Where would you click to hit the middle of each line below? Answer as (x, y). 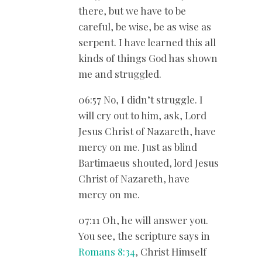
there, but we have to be (132, 10)
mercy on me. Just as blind (138, 146)
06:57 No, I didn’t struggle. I (141, 99)
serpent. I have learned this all (147, 42)
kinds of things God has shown (148, 58)
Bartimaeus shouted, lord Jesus (149, 162)
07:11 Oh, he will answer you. (143, 220)
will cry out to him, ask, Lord (142, 115)
